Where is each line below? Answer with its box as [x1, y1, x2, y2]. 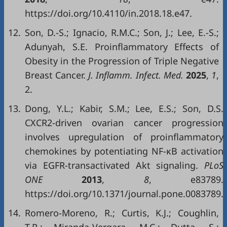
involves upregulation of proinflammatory [25, 131, 223, 143]
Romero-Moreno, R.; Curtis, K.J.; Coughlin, [25, 207, 219, 219]
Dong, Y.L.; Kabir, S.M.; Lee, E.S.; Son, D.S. [25, 102, 223, 115]
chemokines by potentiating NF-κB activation [25, 145, 223, 157]
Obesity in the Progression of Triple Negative [25, 55, 219, 67]
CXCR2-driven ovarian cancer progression [25, 117, 223, 129]
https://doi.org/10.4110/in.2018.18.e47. [25, 7, 192, 19]
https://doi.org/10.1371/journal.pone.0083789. [25, 187, 223, 200]
